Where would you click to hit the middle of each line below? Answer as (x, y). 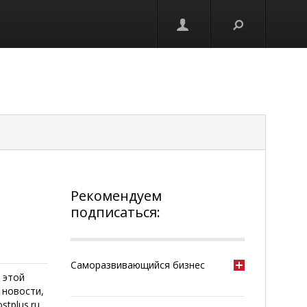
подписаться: (116, 212)
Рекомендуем (116, 196)
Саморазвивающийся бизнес (138, 265)
